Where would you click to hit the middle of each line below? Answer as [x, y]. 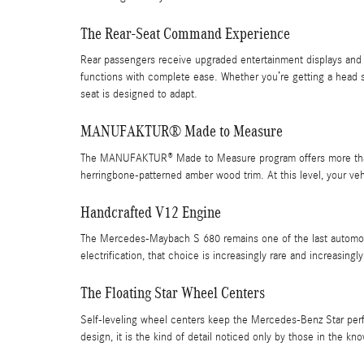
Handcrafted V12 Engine [151, 212]
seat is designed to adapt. [139, 95]
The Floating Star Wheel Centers [173, 293]
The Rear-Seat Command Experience [185, 33]
